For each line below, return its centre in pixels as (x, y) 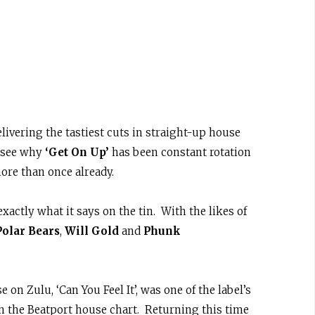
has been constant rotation (180, 152)
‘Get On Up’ (77, 152)
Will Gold (92, 231)
